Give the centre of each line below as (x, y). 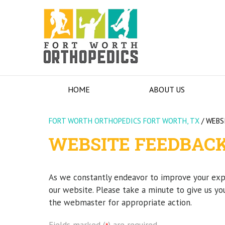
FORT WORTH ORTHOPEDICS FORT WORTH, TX (124, 121)
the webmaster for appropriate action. (120, 202)
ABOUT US (167, 89)
